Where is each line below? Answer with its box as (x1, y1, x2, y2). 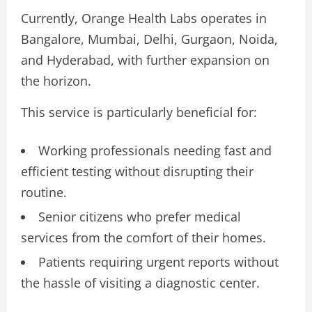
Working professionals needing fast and (38, 141, 272, 159)
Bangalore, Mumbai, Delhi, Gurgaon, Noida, (21, 30, 278, 47)
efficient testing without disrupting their (21, 162, 253, 180)
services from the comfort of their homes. (21, 228, 266, 246)
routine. (21, 183, 67, 201)
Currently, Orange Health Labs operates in (21, 9, 267, 26)
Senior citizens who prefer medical (38, 208, 241, 225)
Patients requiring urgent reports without (38, 253, 279, 270)
